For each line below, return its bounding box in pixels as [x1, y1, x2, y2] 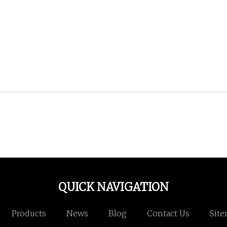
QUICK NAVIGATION [58, 180, 169, 195]
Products [11, 208, 46, 219]
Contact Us [146, 208, 190, 219]
